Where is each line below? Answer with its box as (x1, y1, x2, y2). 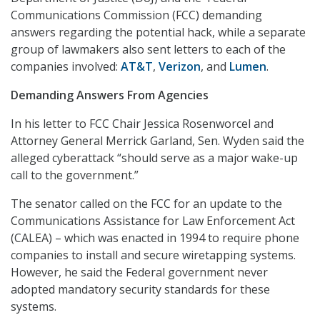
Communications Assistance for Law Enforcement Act (11, 213, 295, 229)
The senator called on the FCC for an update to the (11, 196, 282, 212)
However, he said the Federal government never (11, 264, 268, 281)
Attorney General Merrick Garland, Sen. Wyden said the (11, 133, 304, 149)
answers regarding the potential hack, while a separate (11, 24, 306, 41)
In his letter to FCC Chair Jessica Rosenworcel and (11, 116, 274, 132)
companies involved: (11, 59, 121, 75)
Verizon (159, 59, 201, 75)
